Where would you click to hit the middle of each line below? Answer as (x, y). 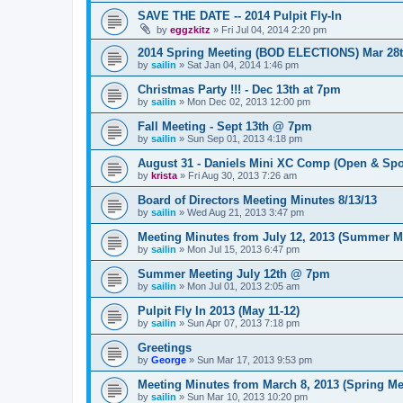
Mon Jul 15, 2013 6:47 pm (243, 249)
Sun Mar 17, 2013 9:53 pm (255, 360)
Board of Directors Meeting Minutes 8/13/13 (257, 200)
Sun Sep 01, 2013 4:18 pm (245, 139)
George (169, 360)
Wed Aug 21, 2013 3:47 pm (246, 212)
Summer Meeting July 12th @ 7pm (234, 274)
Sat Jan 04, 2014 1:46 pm (243, 65)
